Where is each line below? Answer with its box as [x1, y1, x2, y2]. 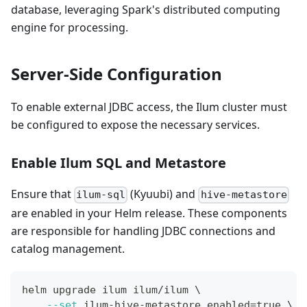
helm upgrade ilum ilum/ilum [22, 283, 195, 296]
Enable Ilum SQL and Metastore [11, 153, 226, 173]
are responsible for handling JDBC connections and [11, 223, 275, 238]
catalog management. [11, 241, 125, 256]
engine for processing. [11, 20, 128, 36]
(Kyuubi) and [127, 186, 199, 202]
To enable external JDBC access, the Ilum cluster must [11, 99, 287, 115]
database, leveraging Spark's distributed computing [11, 2, 280, 18]
